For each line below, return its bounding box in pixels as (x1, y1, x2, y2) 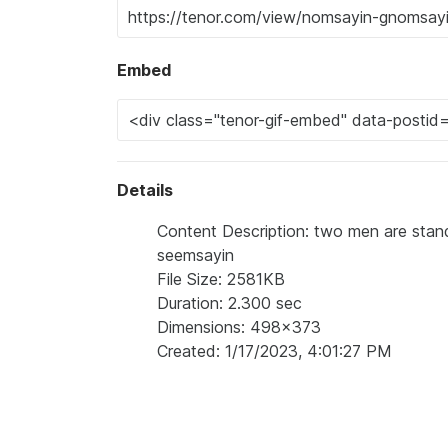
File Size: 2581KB (157, 269, 285, 289)
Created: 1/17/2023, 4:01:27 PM (157, 341, 392, 361)
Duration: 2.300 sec (157, 293, 302, 313)
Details (117, 180, 173, 200)
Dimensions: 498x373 (157, 317, 321, 337)
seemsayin (157, 245, 234, 265)
